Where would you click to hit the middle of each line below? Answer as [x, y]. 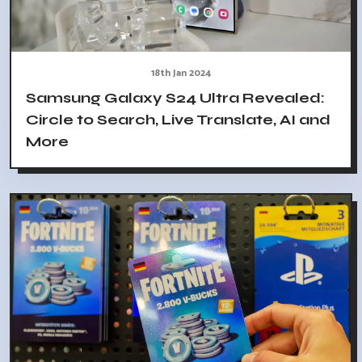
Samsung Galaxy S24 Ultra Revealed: [175, 97]
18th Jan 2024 [181, 73]
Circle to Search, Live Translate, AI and [178, 119]
